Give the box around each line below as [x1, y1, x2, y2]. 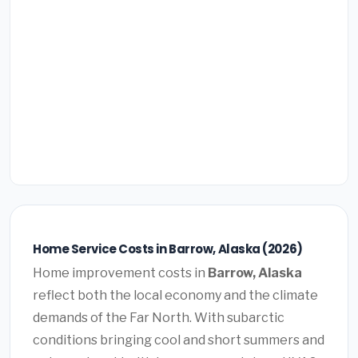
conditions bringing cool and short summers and [33, 332, 324, 348]
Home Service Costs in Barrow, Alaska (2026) [33, 240, 303, 257]
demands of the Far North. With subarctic [33, 310, 284, 326]
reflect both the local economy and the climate [33, 288, 318, 304]
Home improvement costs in [33, 265, 208, 281]
